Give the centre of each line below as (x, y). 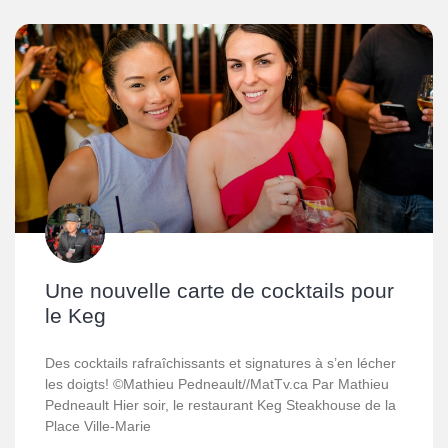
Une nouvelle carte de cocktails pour (219, 290)
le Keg (75, 315)
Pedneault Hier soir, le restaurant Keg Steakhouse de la (220, 405)
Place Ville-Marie (98, 426)
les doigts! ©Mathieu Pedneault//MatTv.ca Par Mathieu (217, 384)
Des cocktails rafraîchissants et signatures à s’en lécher (220, 363)
